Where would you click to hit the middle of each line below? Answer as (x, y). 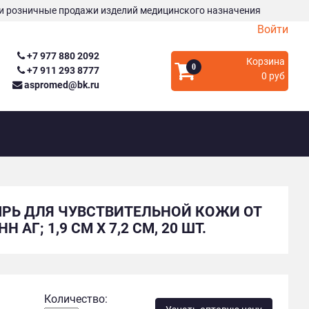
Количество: (76, 299)
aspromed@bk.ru (61, 86)
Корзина (265, 61)
